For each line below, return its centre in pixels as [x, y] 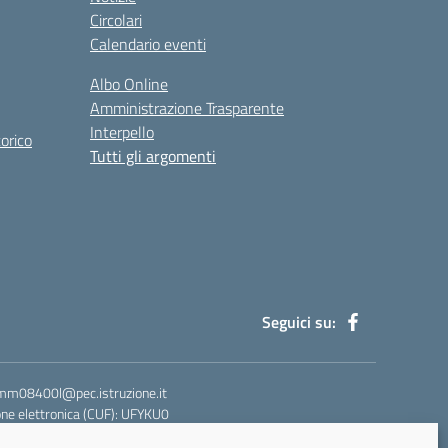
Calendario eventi [148, 44]
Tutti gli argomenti [153, 156]
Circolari [116, 20]
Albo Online [129, 84]
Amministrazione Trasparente [187, 108]
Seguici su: [299, 322]
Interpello [122, 132]
